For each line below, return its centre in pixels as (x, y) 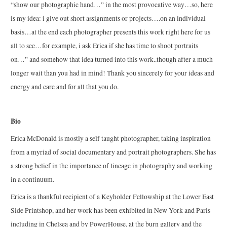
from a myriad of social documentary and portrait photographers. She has (113, 152)
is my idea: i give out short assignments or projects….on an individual (108, 18)
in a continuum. (33, 179)
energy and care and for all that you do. (65, 87)
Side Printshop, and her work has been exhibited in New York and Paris (111, 210)
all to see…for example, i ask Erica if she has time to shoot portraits (105, 46)
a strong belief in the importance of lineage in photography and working (112, 165)
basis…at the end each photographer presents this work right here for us (111, 32)
